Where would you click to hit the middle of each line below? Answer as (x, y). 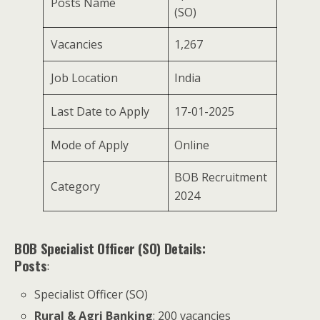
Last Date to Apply (100, 111)
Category (75, 186)
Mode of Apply (90, 145)
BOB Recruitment (221, 177)
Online (193, 145)
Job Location (84, 77)
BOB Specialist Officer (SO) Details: (110, 248)
